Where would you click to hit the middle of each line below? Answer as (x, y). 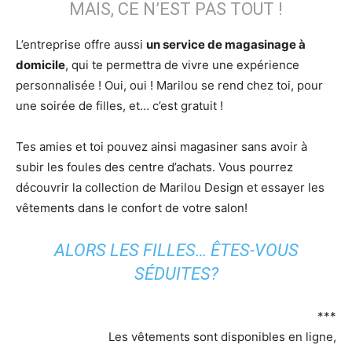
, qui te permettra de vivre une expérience (182, 64)
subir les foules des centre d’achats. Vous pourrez (154, 167)
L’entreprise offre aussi (81, 44)
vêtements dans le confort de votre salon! (132, 207)
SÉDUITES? (176, 273)
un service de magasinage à (226, 44)
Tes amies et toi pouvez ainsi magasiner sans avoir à (161, 146)
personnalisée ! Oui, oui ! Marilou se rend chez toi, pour (169, 85)
